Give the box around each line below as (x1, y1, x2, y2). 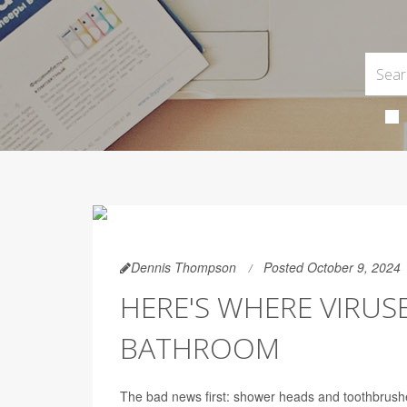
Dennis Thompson (131, 258, 236, 276)
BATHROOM (120, 328, 280, 367)
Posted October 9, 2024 (263, 258, 401, 276)
